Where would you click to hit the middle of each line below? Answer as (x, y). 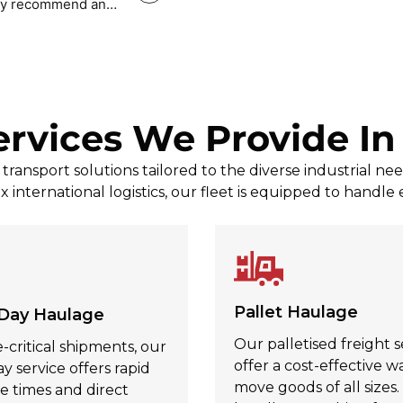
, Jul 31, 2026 (271, 13)
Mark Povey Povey (175, 13)
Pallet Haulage (296, 313)
